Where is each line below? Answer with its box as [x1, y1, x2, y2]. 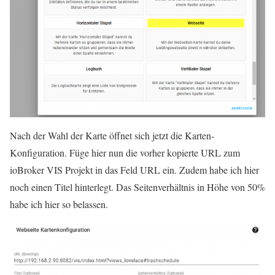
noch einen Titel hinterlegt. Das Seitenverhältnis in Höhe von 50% [10, 180, 265, 193]
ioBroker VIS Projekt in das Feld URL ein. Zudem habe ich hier [10, 163, 259, 176]
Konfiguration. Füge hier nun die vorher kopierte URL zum [10, 145, 240, 159]
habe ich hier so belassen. [10, 197, 108, 211]
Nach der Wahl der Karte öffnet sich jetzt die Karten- [10, 128, 214, 142]
